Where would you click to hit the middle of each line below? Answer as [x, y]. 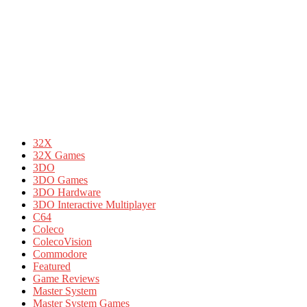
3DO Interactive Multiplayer [94, 204]
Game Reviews [66, 278]
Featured [52, 266]
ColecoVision [62, 241]
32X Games [59, 155]
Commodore [60, 254]
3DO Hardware [67, 192]
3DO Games [60, 180]
